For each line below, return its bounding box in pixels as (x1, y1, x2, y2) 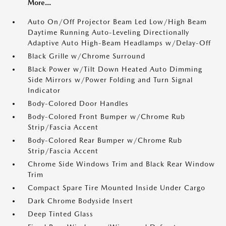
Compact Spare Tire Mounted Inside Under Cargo (28, 184, 205, 192)
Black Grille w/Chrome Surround (28, 52, 145, 60)
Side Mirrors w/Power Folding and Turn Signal (28, 76, 193, 84)
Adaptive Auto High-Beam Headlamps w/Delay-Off (28, 39, 211, 47)
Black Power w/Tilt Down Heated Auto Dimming (28, 65, 202, 73)
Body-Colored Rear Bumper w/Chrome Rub (28, 136, 182, 144)
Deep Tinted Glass (28, 210, 93, 218)
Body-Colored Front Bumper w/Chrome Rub (28, 112, 185, 121)
